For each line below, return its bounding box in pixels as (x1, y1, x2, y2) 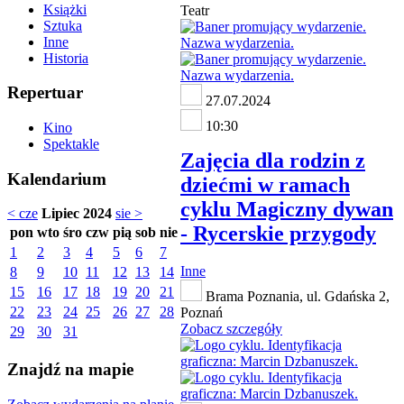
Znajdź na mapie (7, 360, 133, 380)
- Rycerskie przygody (180, 221, 376, 245)
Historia (43, 50, 88, 66)
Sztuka (43, 17, 82, 33)
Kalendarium (7, 169, 106, 188)
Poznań (180, 305, 223, 321)
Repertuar (7, 83, 83, 103)
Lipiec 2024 (41, 206, 112, 222)
